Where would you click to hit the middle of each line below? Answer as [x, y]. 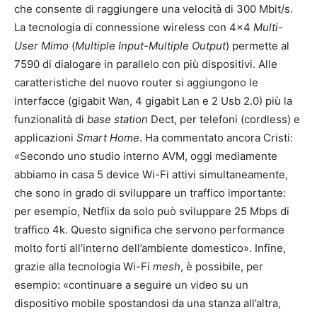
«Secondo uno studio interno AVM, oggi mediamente [146, 156]
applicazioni [45, 138]
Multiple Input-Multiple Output [150, 46]
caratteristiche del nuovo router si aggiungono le [136, 82]
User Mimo [41, 46]
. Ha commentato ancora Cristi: [216, 138]
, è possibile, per [222, 266]
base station [119, 119]
